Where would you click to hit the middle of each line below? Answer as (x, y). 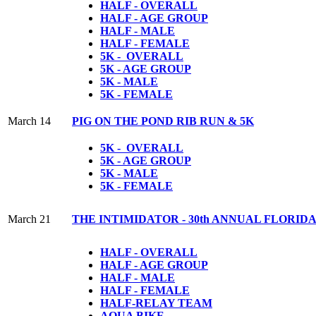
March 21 (29, 219)
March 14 (29, 121)
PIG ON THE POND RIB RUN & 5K (163, 121)
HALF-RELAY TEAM (156, 303)
